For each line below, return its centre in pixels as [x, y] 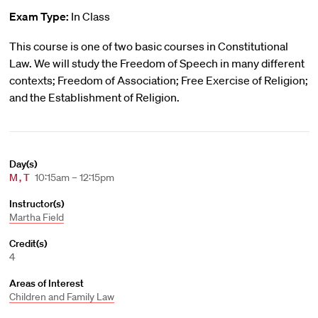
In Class [89, 16]
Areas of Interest [46, 283]
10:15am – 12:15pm [73, 177]
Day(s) [23, 164]
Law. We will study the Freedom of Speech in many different [157, 63]
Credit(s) [28, 243]
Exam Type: [39, 16]
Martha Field [36, 217]
